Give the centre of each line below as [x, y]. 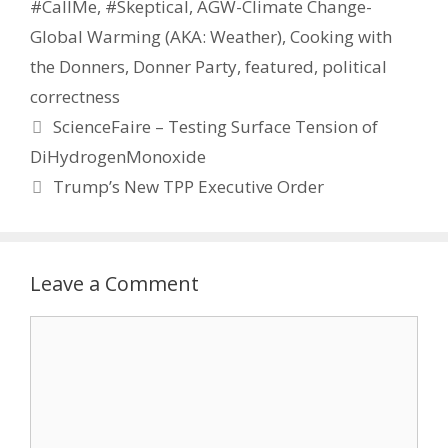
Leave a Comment [114, 284]
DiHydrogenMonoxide [118, 157]
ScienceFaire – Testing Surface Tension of [216, 127]
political [354, 67]
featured [279, 67]
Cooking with [341, 37]
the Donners [77, 67]
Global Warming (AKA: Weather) [156, 37]
